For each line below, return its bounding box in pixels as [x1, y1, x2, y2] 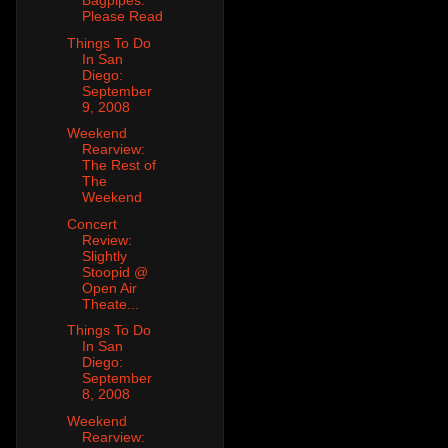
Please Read [81, 8, 163, 25]
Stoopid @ [81, 263, 148, 280]
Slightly [81, 247, 127, 264]
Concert [66, 215, 117, 232]
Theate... [81, 295, 139, 312]
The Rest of [81, 157, 156, 174]
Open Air [81, 279, 137, 296]
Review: [81, 231, 132, 248]
